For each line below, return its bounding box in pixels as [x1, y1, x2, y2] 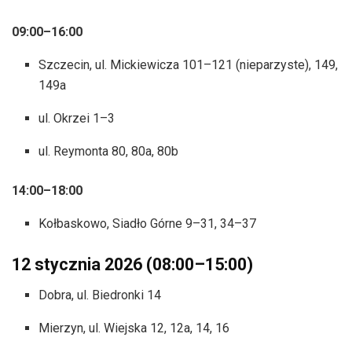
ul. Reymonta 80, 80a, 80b [38, 143, 179, 159]
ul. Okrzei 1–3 [38, 110, 115, 126]
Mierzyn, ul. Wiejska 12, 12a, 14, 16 [38, 320, 230, 335]
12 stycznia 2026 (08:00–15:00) [12, 254, 253, 274]
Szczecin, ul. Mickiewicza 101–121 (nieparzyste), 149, [38, 57, 339, 72]
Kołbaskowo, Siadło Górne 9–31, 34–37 [38, 215, 257, 231]
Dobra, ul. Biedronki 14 [38, 287, 162, 302]
